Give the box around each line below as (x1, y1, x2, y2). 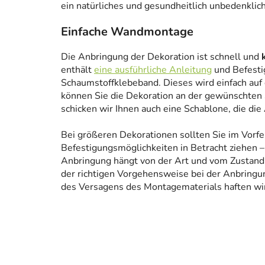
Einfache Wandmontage (61, 24, 193, 40)
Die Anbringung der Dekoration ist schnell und (61, 50, 261, 64)
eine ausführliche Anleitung (94, 63, 212, 77)
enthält (61, 63, 94, 77)
